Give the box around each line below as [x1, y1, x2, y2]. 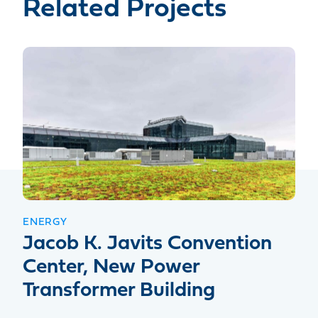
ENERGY [23, 217, 67, 228]
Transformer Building [23, 280, 215, 301]
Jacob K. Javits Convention [23, 234, 272, 254]
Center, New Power [23, 257, 199, 278]
